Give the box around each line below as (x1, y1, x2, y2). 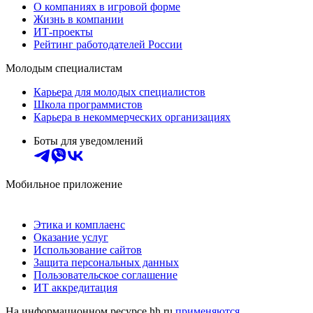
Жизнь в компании (34, 13, 124, 26)
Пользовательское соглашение (34, 269, 177, 282)
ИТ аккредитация (34, 282, 117, 294)
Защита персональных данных (34, 256, 179, 269)
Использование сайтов (34, 244, 142, 256)
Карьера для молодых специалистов (34, 86, 205, 99)
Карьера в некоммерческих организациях (34, 111, 231, 124)
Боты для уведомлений (34, 135, 143, 147)
